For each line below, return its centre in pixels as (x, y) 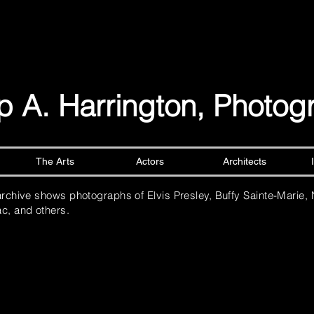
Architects (244, 161)
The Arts (55, 161)
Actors (150, 161)
